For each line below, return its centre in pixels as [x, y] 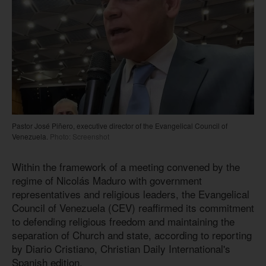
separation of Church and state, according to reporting [132, 235]
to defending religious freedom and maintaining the [123, 221]
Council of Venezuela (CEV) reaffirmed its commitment [133, 207]
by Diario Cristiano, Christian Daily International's [121, 248]
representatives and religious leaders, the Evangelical [131, 194]
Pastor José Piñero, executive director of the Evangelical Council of [120, 125]
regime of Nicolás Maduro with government [107, 180]
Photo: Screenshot [79, 136]
